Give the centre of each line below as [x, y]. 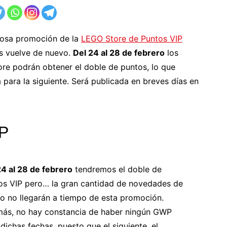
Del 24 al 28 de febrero [119, 53]
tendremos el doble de [117, 169]
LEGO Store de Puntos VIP [132, 39]
